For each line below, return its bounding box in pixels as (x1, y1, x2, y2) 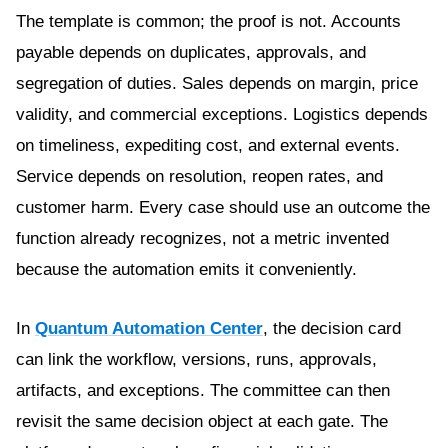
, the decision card (263, 319, 401, 338)
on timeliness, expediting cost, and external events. (16, 136, 400, 155)
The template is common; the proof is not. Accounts (16, 12, 401, 31)
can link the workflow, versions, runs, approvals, (16, 350, 377, 369)
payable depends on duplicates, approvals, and (16, 43, 366, 62)
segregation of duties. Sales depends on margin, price (16, 74, 418, 93)
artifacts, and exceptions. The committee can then (16, 381, 390, 400)
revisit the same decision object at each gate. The (16, 412, 388, 431)
